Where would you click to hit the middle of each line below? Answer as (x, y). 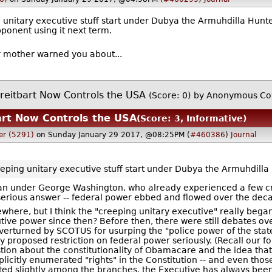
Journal (243, 134)
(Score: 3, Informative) (192, 119)
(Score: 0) (170, 96)
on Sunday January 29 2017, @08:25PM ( (113, 134)
